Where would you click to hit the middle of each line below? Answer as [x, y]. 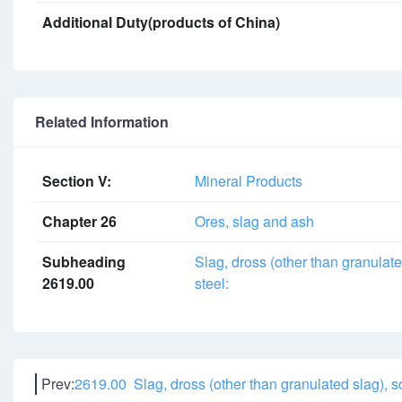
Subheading [84, 262]
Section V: [77, 181]
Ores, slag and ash [254, 221]
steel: [212, 283]
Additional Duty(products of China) [161, 22]
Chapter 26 [79, 221]
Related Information [102, 122]
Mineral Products [249, 181]
